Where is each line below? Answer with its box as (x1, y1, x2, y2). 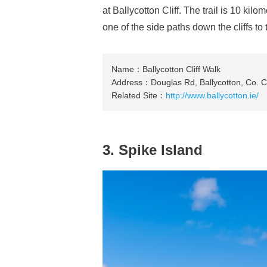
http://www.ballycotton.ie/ (166, 91, 259, 100)
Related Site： (111, 91, 166, 100)
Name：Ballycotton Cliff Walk (111, 64, 221, 74)
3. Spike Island (103, 142, 203, 158)
